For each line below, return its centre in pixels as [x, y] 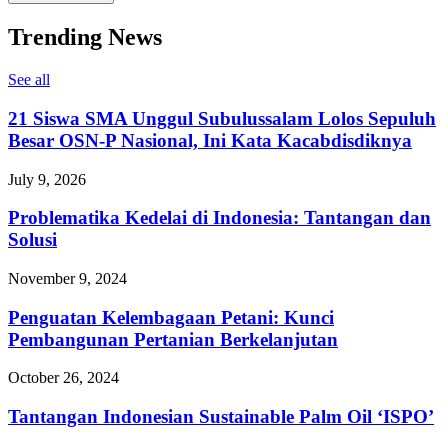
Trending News [85, 37]
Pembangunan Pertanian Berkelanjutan [173, 339]
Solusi [32, 240]
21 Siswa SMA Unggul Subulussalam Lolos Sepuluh [222, 118]
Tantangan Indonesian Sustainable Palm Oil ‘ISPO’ [221, 417]
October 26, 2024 [63, 378]
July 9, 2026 [47, 179]
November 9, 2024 [67, 278]
